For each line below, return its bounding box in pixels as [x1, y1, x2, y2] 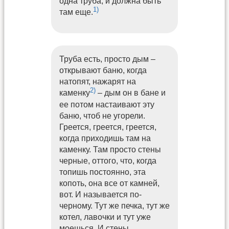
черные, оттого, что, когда [59, 156, 156, 165]
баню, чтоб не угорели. [59, 111, 145, 120]
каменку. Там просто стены [59, 145, 161, 154]
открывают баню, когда [59, 66, 147, 75]
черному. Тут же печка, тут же [59, 201, 170, 210]
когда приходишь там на [59, 133, 151, 143]
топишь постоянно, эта [59, 167, 146, 176]
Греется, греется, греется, [59, 122, 156, 131]
